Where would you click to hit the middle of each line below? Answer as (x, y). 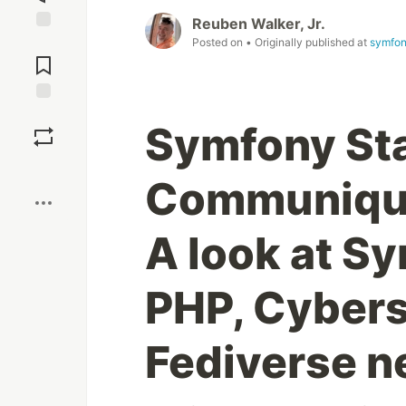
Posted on (219, 43)
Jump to (43, 43)
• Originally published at (308, 43)
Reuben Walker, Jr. (259, 24)
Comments (43, 58)
